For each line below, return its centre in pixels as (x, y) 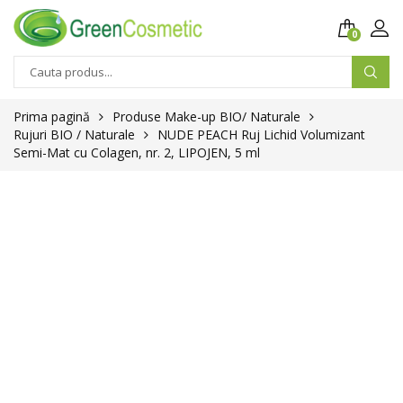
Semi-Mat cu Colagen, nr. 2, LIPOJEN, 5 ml (137, 152)
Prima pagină (52, 116)
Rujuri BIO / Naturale (74, 134)
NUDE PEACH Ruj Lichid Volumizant (261, 134)
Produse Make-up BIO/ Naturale (206, 116)
